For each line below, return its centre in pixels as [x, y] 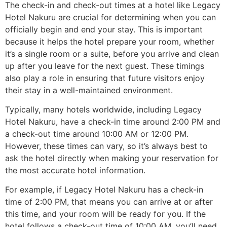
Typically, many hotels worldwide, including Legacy [103, 109]
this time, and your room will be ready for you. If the [105, 214]
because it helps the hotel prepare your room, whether [110, 41]
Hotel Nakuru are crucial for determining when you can [110, 17]
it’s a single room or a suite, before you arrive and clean [112, 53]
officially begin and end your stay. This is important [104, 29]
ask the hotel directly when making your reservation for [112, 158]
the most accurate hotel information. [75, 170]
